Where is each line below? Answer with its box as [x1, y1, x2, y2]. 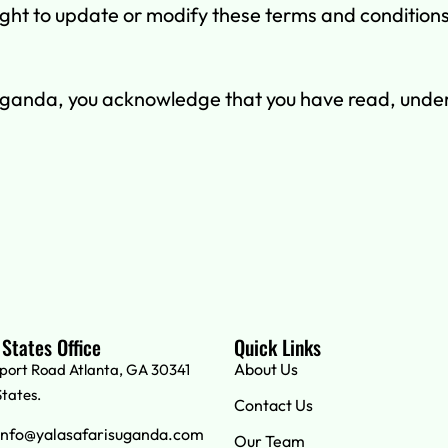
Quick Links [234, 332, 321, 363]
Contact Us [234, 395, 313, 416]
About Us [234, 359, 298, 380]
